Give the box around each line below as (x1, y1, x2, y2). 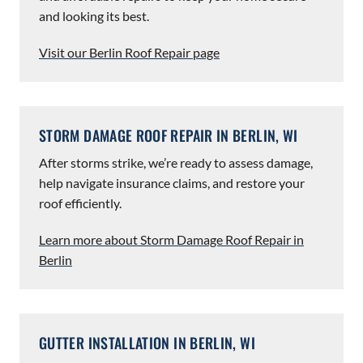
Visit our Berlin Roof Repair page (39, 45, 220, 60)
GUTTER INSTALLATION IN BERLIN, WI (39, 332, 255, 353)
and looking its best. (39, 8, 149, 23)
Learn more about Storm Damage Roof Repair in (39, 232, 304, 247)
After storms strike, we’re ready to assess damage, (39, 155, 313, 170)
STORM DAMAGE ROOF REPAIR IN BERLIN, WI (39, 125, 298, 146)
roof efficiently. (39, 195, 122, 211)
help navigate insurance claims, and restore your (39, 175, 305, 190)
